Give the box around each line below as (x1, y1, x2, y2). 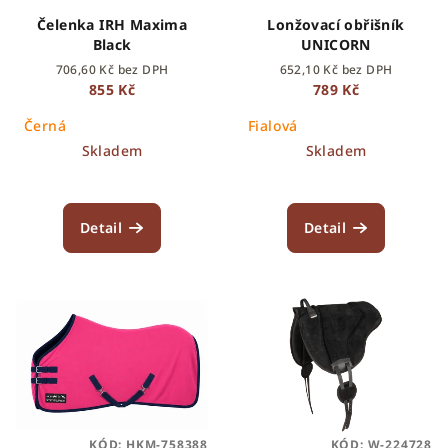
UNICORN (301, 34, 371, 54)
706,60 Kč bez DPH (55, 60, 169, 78)
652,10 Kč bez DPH (279, 60, 393, 78)
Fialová (248, 115, 298, 135)
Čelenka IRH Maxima (36, 14, 188, 34)
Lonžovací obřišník (267, 14, 405, 34)
